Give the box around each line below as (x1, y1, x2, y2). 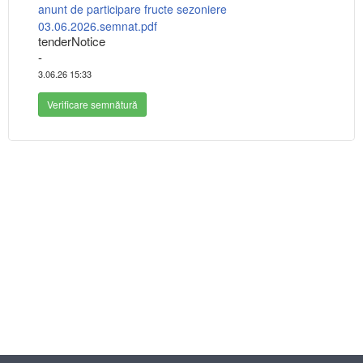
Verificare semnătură (47, 97, 138, 112)
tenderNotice (38, 32, 105, 50)
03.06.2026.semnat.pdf (38, 18, 157, 35)
